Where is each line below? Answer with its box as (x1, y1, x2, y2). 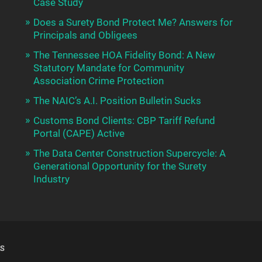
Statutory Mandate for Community (33, 62, 184, 74)
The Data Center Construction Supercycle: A (33, 147, 226, 160)
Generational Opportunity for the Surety (33, 160, 206, 173)
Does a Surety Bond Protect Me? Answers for (33, 16, 233, 29)
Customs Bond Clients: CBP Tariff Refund (33, 115, 215, 127)
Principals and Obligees (33, 29, 137, 42)
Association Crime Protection (33, 75, 164, 87)
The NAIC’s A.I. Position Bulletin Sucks (33, 95, 201, 107)
